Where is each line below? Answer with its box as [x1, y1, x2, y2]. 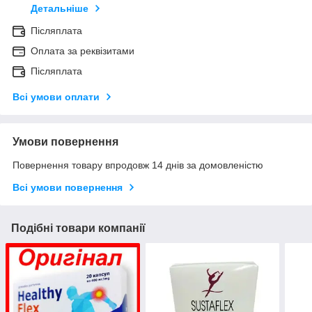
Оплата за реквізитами [31, 45, 134, 57]
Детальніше [31, 3, 88, 15]
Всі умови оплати [13, 91, 100, 103]
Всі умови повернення [13, 182, 123, 194]
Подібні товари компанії [11, 222, 146, 235]
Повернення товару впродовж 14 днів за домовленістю [13, 159, 263, 171]
